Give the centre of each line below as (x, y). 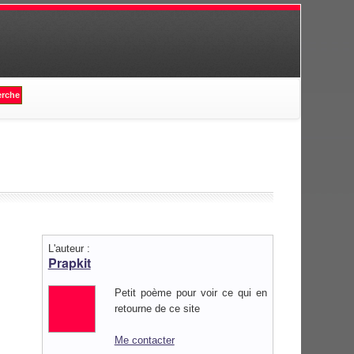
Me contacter (144, 340)
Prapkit (69, 262)
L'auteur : (69, 248)
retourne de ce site (157, 308)
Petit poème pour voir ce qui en (190, 292)
